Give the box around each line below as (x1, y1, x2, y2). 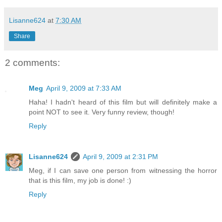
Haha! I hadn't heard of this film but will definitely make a (29, 98, 217, 107)
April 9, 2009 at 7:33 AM (46, 84, 121, 93)
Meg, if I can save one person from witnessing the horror (29, 166, 217, 175)
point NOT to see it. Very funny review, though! (29, 108, 174, 116)
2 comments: (5, 57, 60, 68)
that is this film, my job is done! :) (29, 176, 131, 185)
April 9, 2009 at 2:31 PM (83, 153, 158, 161)
